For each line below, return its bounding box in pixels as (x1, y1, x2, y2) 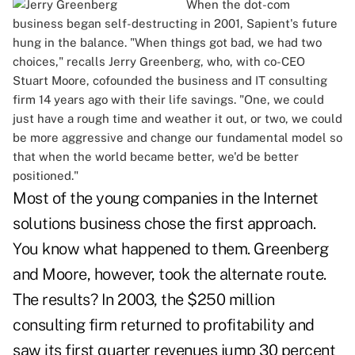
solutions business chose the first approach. (13, 214, 315, 234)
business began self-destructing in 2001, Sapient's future (13, 17, 338, 31)
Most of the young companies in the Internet (13, 189, 319, 208)
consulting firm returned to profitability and (13, 315, 315, 335)
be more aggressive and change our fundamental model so (13, 131, 342, 145)
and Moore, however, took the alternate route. (13, 265, 326, 284)
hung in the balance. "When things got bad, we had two (13, 36, 322, 50)
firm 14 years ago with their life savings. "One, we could (13, 93, 324, 107)
